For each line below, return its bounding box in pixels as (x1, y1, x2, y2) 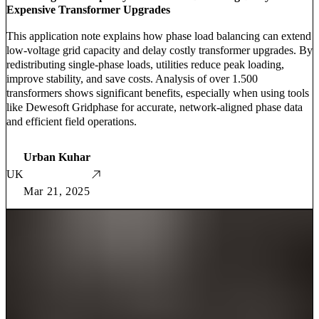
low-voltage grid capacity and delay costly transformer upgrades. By (6, 43, 313, 56)
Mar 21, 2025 (23, 184, 90, 197)
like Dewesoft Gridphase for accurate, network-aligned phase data (6, 100, 303, 113)
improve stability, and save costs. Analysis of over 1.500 (6, 72, 258, 85)
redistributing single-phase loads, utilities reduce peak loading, (6, 58, 284, 70)
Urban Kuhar (23, 150, 90, 163)
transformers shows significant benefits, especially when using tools (6, 86, 309, 99)
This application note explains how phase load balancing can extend (6, 29, 311, 42)
